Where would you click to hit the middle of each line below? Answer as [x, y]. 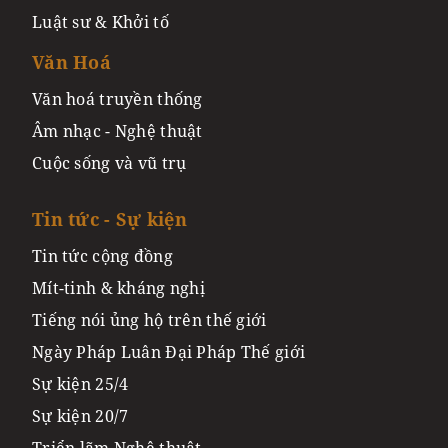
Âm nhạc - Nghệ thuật [117, 130]
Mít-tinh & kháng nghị [119, 287]
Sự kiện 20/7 [80, 415]
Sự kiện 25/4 [80, 383]
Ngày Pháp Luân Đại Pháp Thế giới [169, 351]
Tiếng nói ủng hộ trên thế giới [149, 319]
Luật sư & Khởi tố [100, 21]
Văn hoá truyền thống [117, 98]
